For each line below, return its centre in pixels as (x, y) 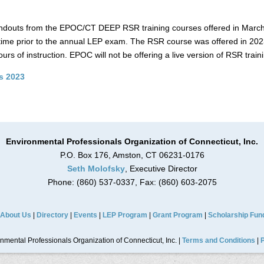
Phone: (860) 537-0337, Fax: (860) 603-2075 (132, 182)
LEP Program (125, 215)
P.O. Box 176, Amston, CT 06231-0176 (132, 155)
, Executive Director (161, 169)
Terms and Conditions (218, 240)
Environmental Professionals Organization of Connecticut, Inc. (132, 141)
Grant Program (177, 215)
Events (85, 215)
